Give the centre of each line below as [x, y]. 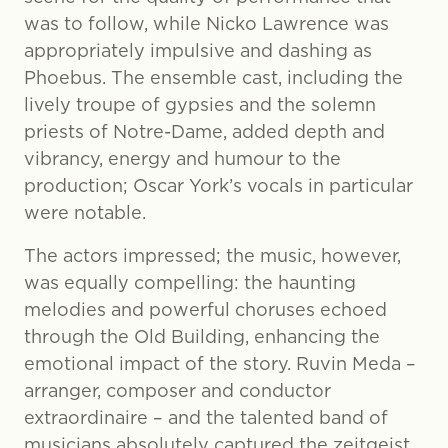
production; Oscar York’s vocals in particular [218, 185]
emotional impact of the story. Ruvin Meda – [220, 363]
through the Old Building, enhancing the [202, 336]
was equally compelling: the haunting [190, 282]
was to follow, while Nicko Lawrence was [206, 23]
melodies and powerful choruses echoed [205, 309]
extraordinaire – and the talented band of [206, 417]
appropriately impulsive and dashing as [198, 50]
